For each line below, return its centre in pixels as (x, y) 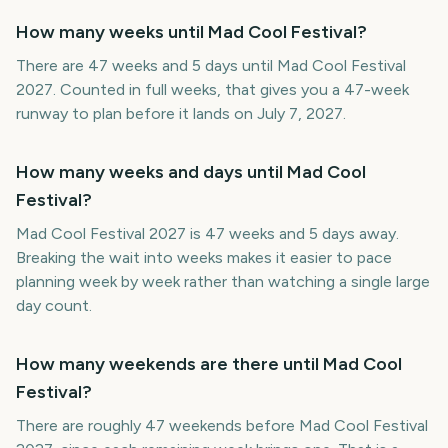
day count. (54, 305)
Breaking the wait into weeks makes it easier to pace (204, 257)
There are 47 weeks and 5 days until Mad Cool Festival (211, 65)
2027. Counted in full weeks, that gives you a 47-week (212, 89)
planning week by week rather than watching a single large (223, 281)
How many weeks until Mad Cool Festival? (191, 32)
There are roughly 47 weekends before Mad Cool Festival (222, 425)
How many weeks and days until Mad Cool (191, 172)
